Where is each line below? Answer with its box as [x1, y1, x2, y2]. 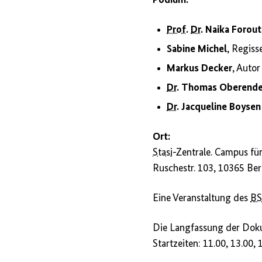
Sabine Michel [167, 44, 227, 55]
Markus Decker [167, 63, 233, 74]
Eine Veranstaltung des [153, 193, 251, 204]
